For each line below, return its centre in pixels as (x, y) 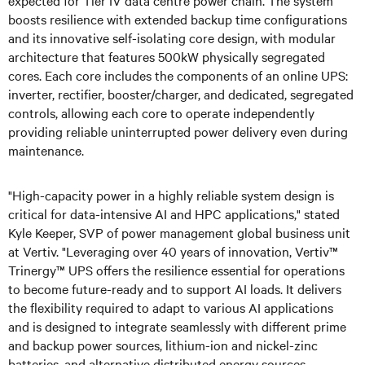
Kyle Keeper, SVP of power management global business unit (179, 232)
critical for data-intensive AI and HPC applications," (156, 213)
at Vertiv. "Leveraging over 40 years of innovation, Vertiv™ (173, 251)
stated (322, 213)
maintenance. (48, 150)
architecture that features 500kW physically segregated (167, 56)
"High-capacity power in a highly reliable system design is (171, 194)
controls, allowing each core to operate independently (161, 112)
